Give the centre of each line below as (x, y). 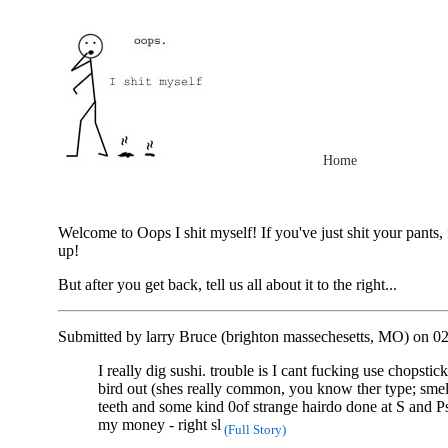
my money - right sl (159, 424)
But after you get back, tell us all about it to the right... (227, 284)
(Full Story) (253, 430)
